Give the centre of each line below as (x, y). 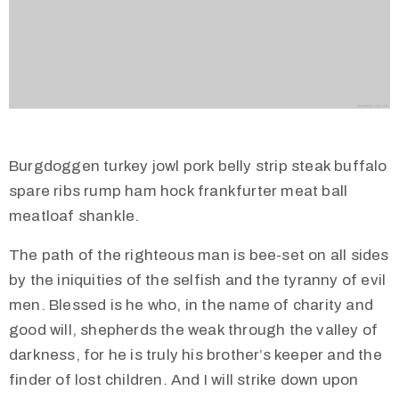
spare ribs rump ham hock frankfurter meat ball (179, 191)
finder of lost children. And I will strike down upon (184, 380)
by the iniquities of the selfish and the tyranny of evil (198, 281)
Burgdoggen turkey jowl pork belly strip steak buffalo (198, 167)
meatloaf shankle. (74, 216)
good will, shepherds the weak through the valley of (194, 330)
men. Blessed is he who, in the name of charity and (191, 305)
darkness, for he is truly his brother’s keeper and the (195, 355)
